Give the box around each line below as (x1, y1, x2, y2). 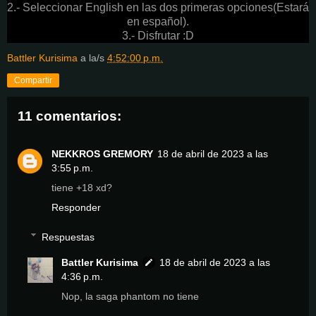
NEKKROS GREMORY (51, 148, 153, 160)
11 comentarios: (18, 108, 121, 123)
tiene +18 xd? (51, 182, 112, 194)
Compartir (14, 75, 52, 85)
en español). (127, 15, 189, 28)
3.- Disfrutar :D (122, 29, 194, 42)
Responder (51, 202, 101, 214)
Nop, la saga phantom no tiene (61, 290, 200, 302)
